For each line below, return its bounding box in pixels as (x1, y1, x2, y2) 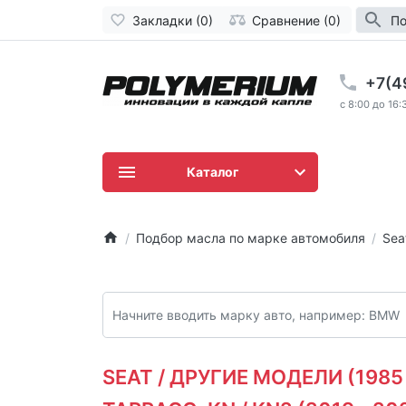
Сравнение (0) (252, 12, 341, 28)
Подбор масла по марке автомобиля (135, 229, 365, 246)
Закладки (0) (131, 12, 213, 28)
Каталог (187, 164, 239, 179)
